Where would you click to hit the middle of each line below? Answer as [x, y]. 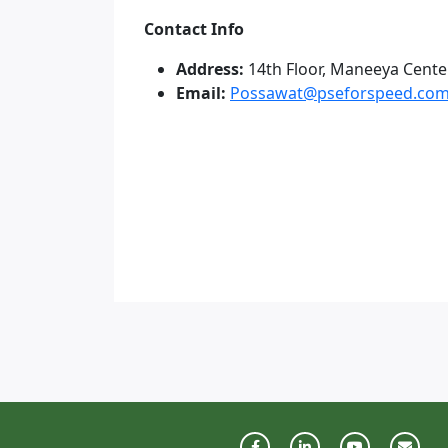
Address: [210, 69]
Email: [201, 93]
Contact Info [194, 29]
